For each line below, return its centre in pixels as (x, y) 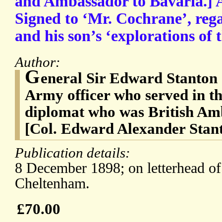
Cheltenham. (52, 184)
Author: (39, 62)
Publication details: (74, 153)
